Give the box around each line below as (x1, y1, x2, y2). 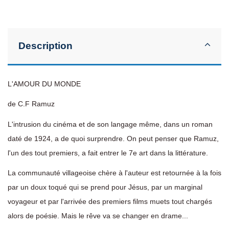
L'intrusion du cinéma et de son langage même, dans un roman (8, 120, 213, 128)
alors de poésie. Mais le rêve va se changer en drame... (8, 211, 188, 220)
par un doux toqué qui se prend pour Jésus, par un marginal (8, 182, 202, 191)
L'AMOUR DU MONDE (8, 80, 81, 88)
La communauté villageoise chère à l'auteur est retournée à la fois (8, 168, 221, 177)
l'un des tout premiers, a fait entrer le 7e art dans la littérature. (8, 148, 208, 157)
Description (18, 40, 73, 52)
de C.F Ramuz (8, 100, 57, 108)
